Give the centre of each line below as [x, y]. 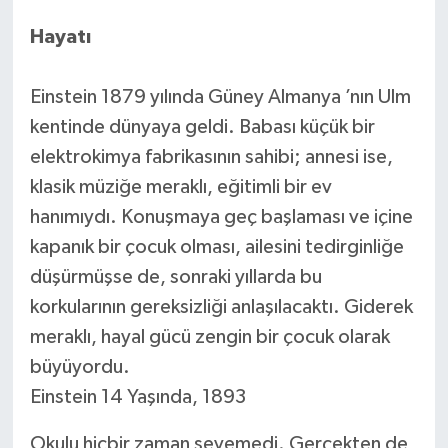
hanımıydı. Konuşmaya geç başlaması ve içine [221, 216]
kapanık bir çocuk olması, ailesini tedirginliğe [216, 246]
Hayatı [60, 36]
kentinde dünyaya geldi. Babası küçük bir [202, 126]
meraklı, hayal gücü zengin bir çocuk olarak [209, 336]
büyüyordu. [79, 366]
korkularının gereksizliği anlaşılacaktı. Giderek [221, 306]
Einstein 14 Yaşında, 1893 [137, 396]
